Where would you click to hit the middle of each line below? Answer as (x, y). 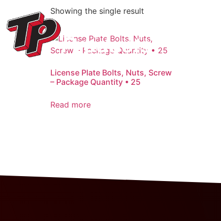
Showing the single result (97, 11)
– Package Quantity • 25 (95, 82)
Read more (71, 105)
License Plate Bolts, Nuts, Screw (111, 73)
